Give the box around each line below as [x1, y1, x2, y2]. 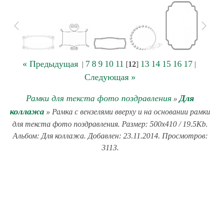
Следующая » [84, 72, 136, 82]
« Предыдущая [22, 58, 78, 69]
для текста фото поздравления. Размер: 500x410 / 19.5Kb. [12, 119, 208, 128]
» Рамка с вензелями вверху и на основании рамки [44, 107, 210, 116]
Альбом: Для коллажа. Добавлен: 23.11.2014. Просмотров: [12, 131, 208, 140]
